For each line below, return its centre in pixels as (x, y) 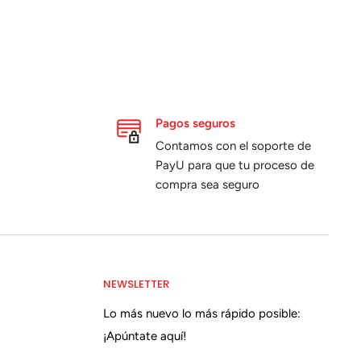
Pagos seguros (195, 123)
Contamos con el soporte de (233, 145)
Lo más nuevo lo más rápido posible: (202, 314)
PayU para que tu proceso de (234, 165)
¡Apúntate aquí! (145, 336)
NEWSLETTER (136, 284)
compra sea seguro (207, 184)
